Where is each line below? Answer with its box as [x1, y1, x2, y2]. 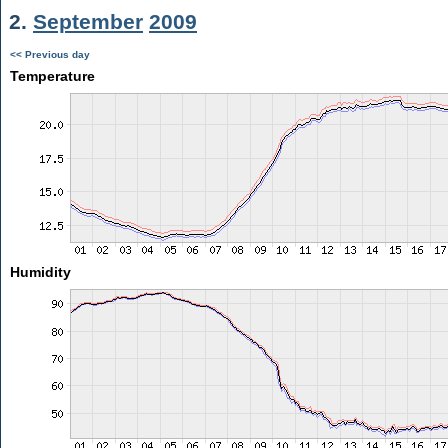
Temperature [9, 68, 95, 84]
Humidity [9, 264, 71, 280]
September [33, 10, 143, 33]
